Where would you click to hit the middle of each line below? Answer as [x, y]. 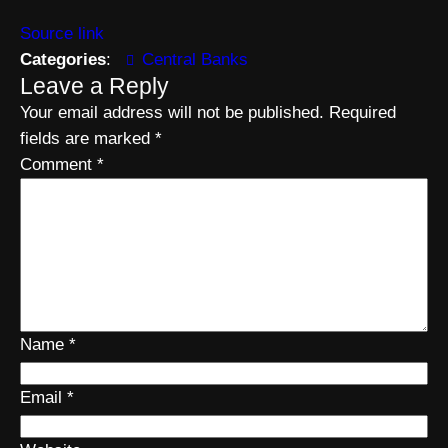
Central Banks [195, 59]
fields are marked [87, 138]
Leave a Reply [94, 86]
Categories [63, 59]
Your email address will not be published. [172, 112]
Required [362, 112]
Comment [58, 164]
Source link [62, 33]
